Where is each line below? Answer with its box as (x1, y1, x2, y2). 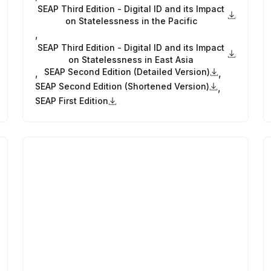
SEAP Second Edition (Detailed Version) (44, 66, 211, 77)
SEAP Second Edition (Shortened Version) (35, 80, 210, 91)
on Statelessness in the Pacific (65, 15, 197, 26)
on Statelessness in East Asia (68, 54, 194, 65)
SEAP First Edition (35, 95, 109, 106)
